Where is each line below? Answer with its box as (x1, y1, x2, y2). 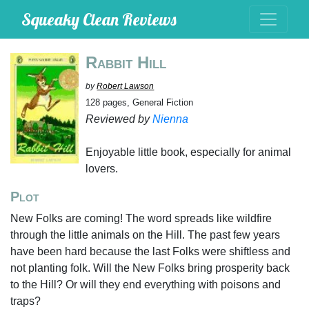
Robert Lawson (97, 81, 154, 91)
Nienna (152, 113, 189, 125)
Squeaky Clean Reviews (21, 9, 177, 30)
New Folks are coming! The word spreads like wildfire (10, 212, 272, 224)
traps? (10, 295, 41, 307)
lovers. (86, 163, 119, 175)
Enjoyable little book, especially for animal (86, 146, 292, 158)
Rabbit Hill (86, 53, 167, 72)
